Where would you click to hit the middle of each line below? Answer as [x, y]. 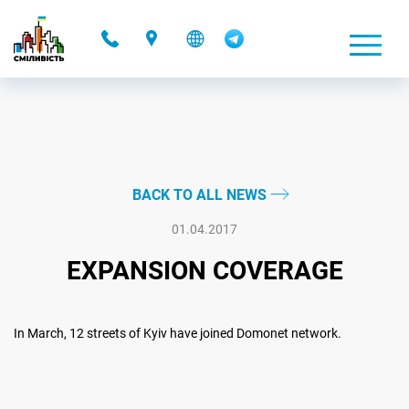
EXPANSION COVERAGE [204, 271]
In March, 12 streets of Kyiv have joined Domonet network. [178, 333]
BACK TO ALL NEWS [201, 195]
